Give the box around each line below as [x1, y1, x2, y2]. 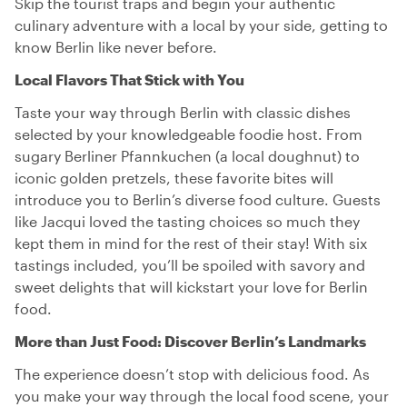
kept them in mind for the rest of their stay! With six [15, 234, 367, 252]
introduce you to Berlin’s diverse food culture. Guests [15, 191, 381, 208]
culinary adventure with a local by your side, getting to [15, 16, 388, 34]
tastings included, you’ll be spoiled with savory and [15, 256, 365, 273]
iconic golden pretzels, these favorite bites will [15, 169, 333, 186]
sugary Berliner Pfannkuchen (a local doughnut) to [15, 147, 360, 164]
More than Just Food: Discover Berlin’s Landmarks [15, 333, 366, 350]
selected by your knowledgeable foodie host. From [15, 125, 362, 143]
